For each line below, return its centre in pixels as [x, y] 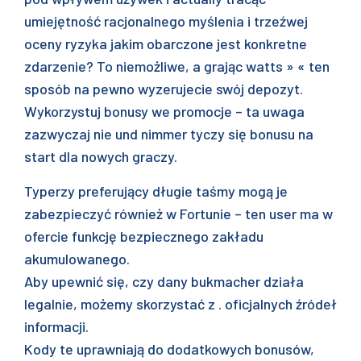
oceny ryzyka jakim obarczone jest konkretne [166, 44]
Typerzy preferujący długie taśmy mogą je [156, 191]
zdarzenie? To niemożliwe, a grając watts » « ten [177, 66]
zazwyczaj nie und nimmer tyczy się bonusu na [169, 134]
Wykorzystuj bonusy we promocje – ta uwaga [164, 111]
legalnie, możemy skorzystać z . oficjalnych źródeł [180, 304]
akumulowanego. [77, 259]
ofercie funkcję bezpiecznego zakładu [144, 236]
